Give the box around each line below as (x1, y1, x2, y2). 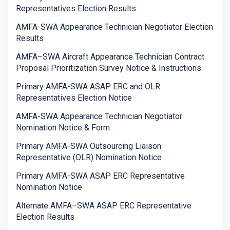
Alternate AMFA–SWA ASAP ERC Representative (16, 201, 191, 211)
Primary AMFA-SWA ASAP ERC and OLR (16, 82, 160, 92)
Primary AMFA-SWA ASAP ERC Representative (16, 171, 185, 181)
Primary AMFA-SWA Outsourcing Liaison (16, 141, 161, 151)
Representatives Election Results (16, 4, 136, 14)
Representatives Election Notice (16, 93, 132, 103)
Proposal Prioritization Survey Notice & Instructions (16, 63, 201, 73)
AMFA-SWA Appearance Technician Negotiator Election (16, 22, 213, 32)
